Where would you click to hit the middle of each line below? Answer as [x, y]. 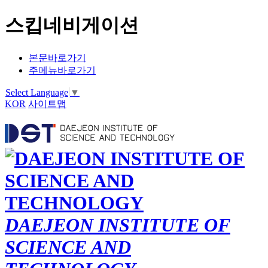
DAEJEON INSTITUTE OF [118, 225]
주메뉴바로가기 [62, 70]
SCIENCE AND [68, 247]
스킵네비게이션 [72, 25]
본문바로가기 [57, 57]
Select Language [37, 93]
